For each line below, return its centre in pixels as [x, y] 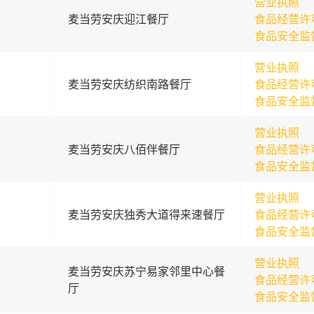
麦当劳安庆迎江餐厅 [118, 19]
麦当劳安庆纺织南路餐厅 [129, 84]
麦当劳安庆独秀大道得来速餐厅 [146, 214]
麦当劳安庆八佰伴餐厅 [124, 149]
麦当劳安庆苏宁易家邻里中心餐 [146, 271]
